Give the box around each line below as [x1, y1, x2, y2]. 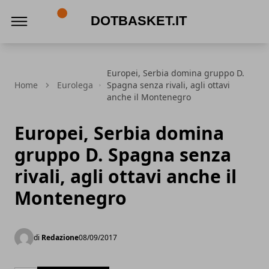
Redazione [41, 232, 79, 243]
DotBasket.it [50, 38, 106, 52]
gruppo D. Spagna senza [14, 142, 231, 167]
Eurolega [57, 79, 93, 91]
